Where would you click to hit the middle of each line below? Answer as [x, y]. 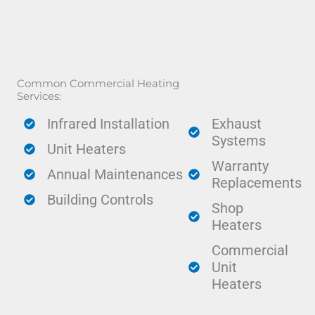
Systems [238, 141]
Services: [39, 97]
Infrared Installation [108, 124]
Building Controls [100, 200]
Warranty [240, 166]
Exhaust [236, 124]
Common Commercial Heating [98, 84]
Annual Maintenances [115, 175]
